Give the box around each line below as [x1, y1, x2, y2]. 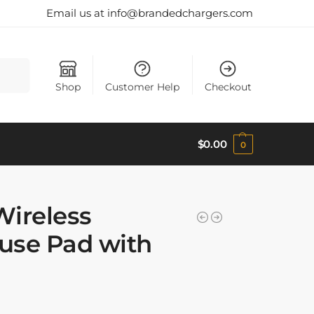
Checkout [204, 80, 252, 93]
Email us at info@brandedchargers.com [46, 6, 253, 20]
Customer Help [105, 80, 180, 93]
